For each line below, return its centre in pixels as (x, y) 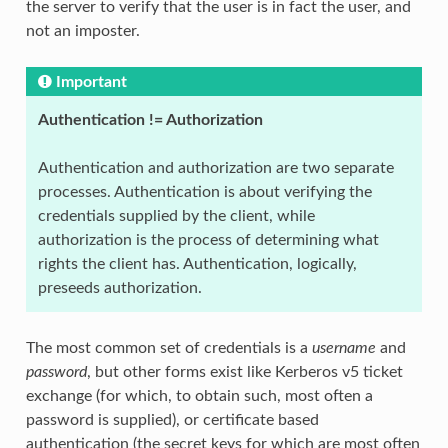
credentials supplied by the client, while (176, 215)
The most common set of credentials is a (168, 347)
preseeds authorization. (119, 287)
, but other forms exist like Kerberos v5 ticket (244, 371)
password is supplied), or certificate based (172, 419)
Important (91, 81)
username (343, 347)
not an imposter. (82, 30)
